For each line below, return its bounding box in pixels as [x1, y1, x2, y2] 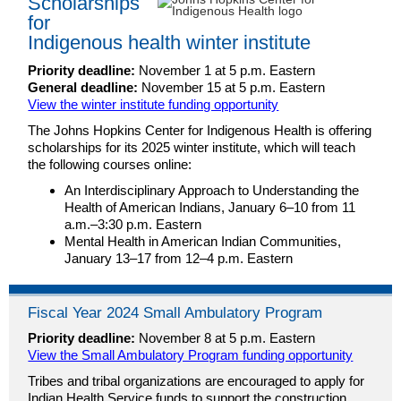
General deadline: [28, 80, 139, 95]
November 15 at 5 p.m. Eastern [138, 80, 326, 95]
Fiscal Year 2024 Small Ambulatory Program [28, 304, 323, 321]
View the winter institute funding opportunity [28, 97, 279, 112]
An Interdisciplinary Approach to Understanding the [64, 183, 360, 198]
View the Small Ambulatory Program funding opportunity [28, 347, 354, 363]
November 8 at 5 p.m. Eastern [135, 330, 316, 346]
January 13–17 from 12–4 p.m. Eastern [64, 251, 294, 266]
